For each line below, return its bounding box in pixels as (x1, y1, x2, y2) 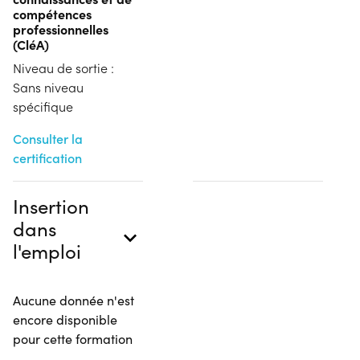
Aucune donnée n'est (13, 291, 134, 309)
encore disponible (13, 310, 117, 328)
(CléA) (13, 35, 49, 53)
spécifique (13, 97, 73, 115)
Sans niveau (13, 78, 84, 96)
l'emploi (13, 237, 81, 264)
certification (13, 149, 82, 166)
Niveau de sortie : (13, 59, 114, 76)
